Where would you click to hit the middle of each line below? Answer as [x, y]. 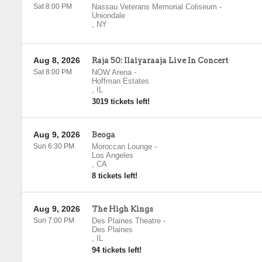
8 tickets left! [114, 176]
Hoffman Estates [120, 81]
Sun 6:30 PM [54, 146]
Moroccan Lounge [122, 146]
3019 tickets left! [120, 101]
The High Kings [122, 209]
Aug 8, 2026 [56, 60]
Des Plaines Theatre [126, 221]
